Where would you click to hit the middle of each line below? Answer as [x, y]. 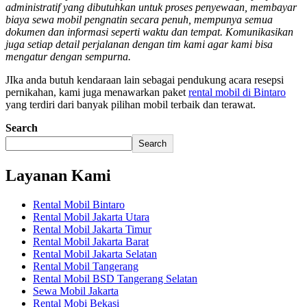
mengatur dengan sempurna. [68, 56]
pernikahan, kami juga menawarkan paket [97, 92]
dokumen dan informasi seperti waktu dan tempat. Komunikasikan [149, 32]
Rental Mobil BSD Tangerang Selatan [115, 278]
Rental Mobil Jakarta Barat [91, 241]
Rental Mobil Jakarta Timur [92, 229]
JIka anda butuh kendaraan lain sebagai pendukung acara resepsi [145, 79]
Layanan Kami [58, 175]
